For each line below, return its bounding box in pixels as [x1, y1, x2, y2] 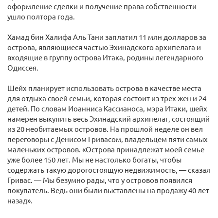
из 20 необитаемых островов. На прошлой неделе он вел [7, 124, 203, 133]
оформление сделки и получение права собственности [7, 1, 197, 11]
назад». [7, 196, 33, 205]
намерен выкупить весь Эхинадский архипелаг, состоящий [7, 114, 210, 123]
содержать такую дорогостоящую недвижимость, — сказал [7, 165, 211, 174]
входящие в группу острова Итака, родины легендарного [7, 53, 203, 62]
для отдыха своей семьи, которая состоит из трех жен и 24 [7, 93, 206, 103]
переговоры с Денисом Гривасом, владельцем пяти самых [7, 134, 208, 144]
